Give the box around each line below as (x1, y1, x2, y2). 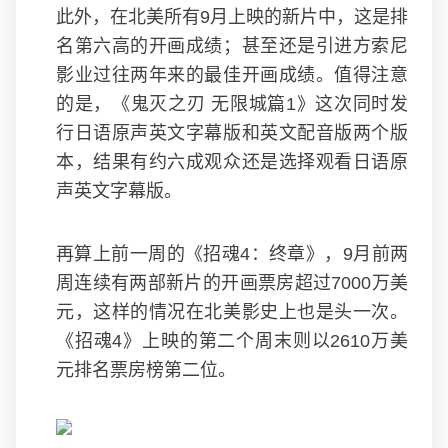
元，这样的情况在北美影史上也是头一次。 (56, 302, 408, 322)
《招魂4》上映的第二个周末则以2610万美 (56, 331, 408, 351)
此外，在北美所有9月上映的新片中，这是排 (56, 7, 408, 27)
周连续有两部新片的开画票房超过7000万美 (56, 273, 408, 293)
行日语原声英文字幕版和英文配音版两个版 (56, 123, 408, 143)
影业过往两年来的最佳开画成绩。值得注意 (56, 65, 408, 85)
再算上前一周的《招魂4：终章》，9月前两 (56, 244, 408, 264)
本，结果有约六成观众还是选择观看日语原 (56, 152, 408, 172)
